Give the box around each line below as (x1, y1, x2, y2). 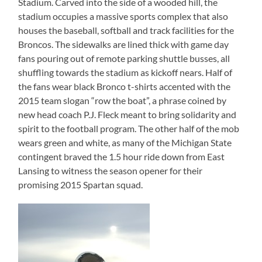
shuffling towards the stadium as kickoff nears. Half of (18, 67, 233, 78)
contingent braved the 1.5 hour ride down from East (18, 151, 225, 163)
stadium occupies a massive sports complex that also (18, 11, 229, 22)
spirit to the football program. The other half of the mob (18, 123, 240, 135)
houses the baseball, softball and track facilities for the (18, 25, 235, 36)
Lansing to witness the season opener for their (18, 165, 203, 177)
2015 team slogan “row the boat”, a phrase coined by (18, 95, 227, 106)
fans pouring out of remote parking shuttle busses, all (18, 53, 230, 64)
